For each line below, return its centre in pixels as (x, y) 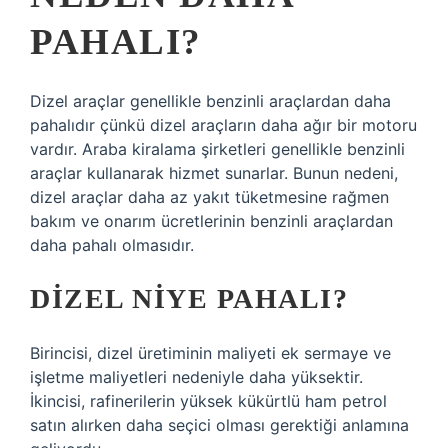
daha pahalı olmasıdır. (112, 245)
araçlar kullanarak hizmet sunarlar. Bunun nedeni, (214, 173)
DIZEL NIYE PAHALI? (189, 298)
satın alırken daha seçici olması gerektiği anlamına (219, 425)
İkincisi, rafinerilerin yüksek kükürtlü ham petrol (208, 401)
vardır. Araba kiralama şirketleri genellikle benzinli (217, 149)
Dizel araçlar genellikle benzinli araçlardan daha (210, 101)
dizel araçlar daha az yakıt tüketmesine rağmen (209, 197)
